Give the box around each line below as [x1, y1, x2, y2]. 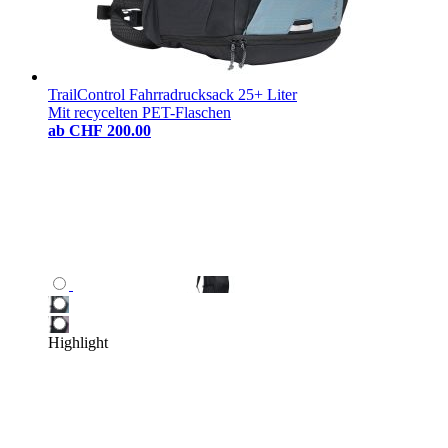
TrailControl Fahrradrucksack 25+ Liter [48, 85, 297, 103]
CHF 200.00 [69, 121, 151, 139]
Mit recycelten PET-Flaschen [48, 103, 231, 121]
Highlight [48, 333, 108, 351]
